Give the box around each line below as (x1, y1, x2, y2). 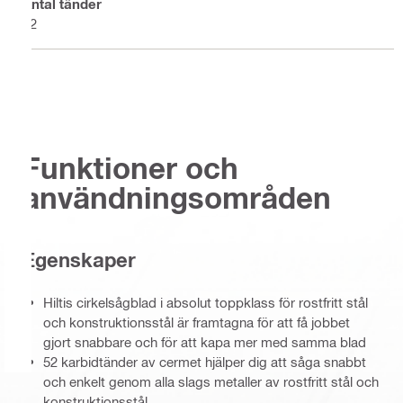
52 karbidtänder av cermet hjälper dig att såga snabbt (43, 353, 366, 370)
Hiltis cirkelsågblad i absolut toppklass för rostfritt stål (43, 293, 368, 310)
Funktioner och (22, 149, 238, 185)
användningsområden (22, 179, 331, 215)
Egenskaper (22, 248, 136, 273)
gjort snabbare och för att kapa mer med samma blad (43, 333, 366, 350)
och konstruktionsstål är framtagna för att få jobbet (43, 313, 350, 330)
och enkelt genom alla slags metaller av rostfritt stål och (43, 372, 379, 390)
